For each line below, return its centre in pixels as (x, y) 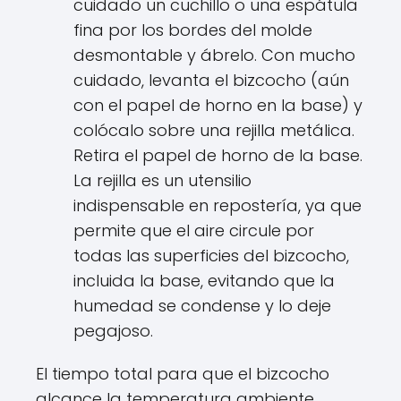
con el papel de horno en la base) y (218, 105)
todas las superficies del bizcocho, (211, 255)
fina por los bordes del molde (193, 30)
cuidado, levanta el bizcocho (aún (211, 80)
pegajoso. (113, 330)
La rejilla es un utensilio (162, 180)
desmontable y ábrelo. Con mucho (214, 55)
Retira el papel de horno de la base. (218, 155)
